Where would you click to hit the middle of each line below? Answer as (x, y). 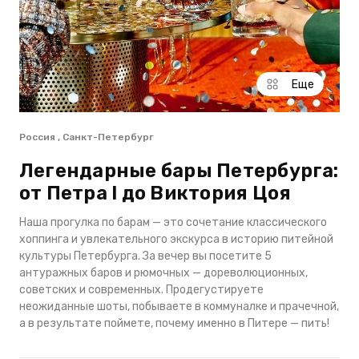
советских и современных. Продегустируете (141, 290)
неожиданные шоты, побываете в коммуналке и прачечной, (179, 307)
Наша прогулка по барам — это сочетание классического (173, 222)
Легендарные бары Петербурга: (179, 171)
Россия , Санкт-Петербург (87, 137)
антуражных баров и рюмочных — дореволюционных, (163, 273)
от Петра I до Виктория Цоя (155, 193)
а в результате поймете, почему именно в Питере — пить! (174, 323)
